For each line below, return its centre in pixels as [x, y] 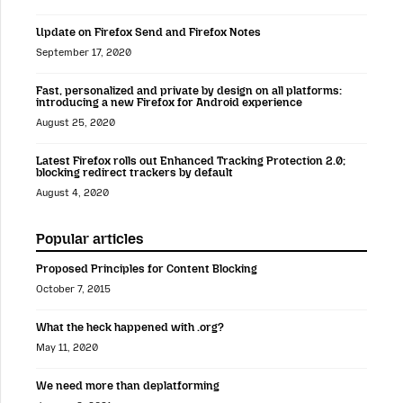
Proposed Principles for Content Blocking [147, 268]
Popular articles [90, 238]
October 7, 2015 [73, 290]
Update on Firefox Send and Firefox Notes [148, 31]
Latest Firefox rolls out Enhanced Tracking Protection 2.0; [191, 160]
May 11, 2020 [67, 348]
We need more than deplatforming [128, 386]
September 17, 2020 [84, 52]
